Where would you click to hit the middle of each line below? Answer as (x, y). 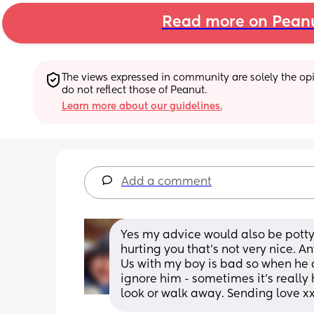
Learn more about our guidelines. (142, 106)
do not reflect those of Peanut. (134, 90)
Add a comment (166, 182)
